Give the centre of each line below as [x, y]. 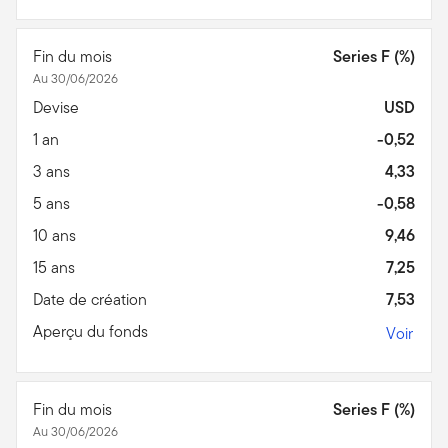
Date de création [92, 299]
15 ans [56, 267]
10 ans [56, 235]
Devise [58, 107]
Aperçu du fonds [92, 331]
